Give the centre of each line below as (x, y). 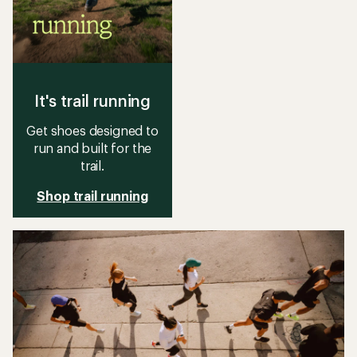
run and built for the (92, 148)
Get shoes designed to (92, 130)
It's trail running (92, 100)
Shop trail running (92, 196)
